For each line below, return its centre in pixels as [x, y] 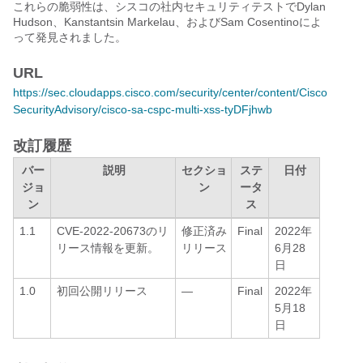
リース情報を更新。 [108, 248]
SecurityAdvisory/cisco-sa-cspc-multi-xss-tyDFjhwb [143, 109]
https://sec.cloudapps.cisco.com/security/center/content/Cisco [170, 92]
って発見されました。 [70, 37]
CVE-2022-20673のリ [113, 231]
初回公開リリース [102, 291]
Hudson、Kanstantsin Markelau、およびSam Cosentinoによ [167, 22]
